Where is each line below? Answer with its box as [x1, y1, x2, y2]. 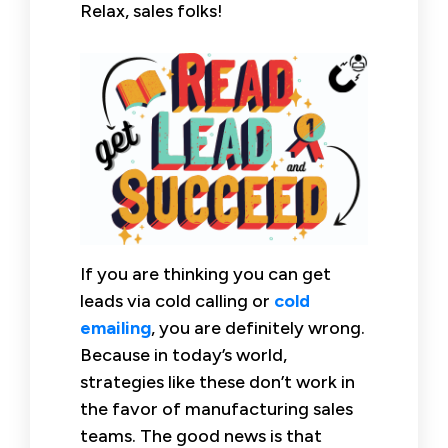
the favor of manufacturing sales [80, 397, 353, 420]
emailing [80, 316, 151, 339]
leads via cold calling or [80, 289, 274, 312]
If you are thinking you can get [80, 262, 331, 285]
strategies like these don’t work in [80, 370, 355, 393]
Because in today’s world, [80, 343, 287, 366]
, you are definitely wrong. [151, 316, 365, 339]
